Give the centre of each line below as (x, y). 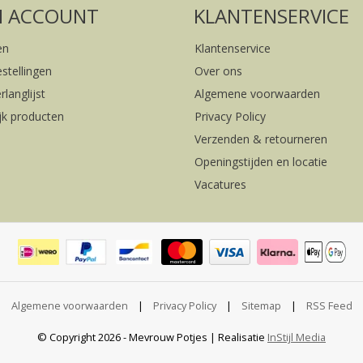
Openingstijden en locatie (261, 162)
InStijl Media (297, 337)
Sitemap (261, 306)
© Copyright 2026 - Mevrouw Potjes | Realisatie (151, 337)
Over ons (219, 71)
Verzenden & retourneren (261, 139)
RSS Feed (329, 306)
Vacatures (221, 185)
